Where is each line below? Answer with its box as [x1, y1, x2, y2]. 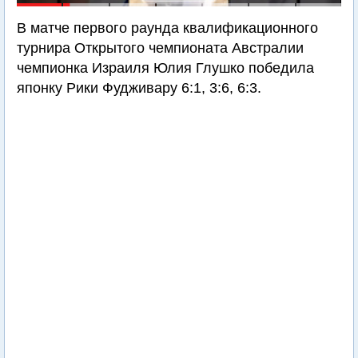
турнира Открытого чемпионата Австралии [17, 40, 304, 56]
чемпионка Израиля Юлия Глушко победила [17, 60, 314, 76]
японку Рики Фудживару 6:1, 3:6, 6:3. [17, 80, 261, 96]
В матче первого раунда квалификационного [17, 20, 318, 36]
